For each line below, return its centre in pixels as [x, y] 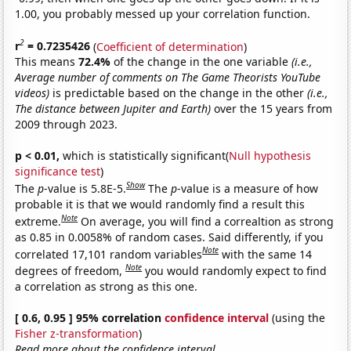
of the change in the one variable [203, 62]
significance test [58, 172]
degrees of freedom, [71, 270]
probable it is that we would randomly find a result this [160, 204]
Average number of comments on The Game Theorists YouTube [168, 78]
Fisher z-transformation [77, 333]
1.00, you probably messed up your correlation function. [163, 13]
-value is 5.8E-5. [85, 188]
